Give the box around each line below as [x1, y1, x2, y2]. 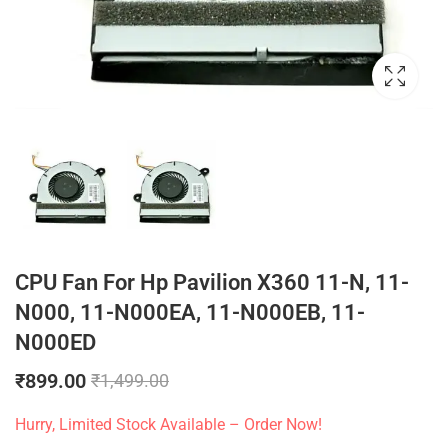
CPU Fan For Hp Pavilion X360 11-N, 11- [15, 270, 409, 296]
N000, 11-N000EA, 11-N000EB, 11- [15, 300, 365, 326]
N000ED [15, 330, 96, 356]
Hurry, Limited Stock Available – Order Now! [15, 415, 322, 434]
